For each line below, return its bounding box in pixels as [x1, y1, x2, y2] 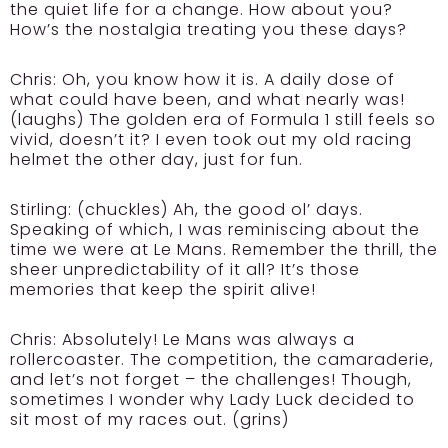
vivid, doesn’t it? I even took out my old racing [10, 128, 412, 152]
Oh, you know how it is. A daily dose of [57, 68, 395, 92]
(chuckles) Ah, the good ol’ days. [72, 198, 363, 222]
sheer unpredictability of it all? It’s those [10, 258, 360, 282]
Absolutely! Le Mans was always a [57, 328, 355, 352]
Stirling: [10, 198, 72, 222]
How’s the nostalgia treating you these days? [10, 18, 407, 42]
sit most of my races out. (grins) [10, 408, 289, 432]
